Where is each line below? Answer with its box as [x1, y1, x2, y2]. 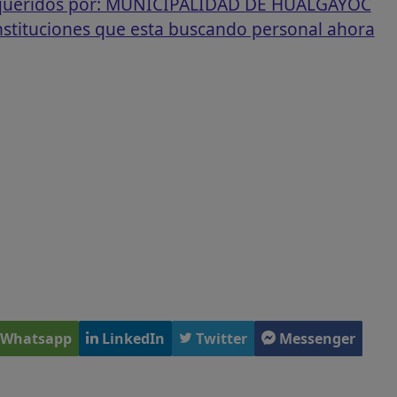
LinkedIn [101, 329, 165, 349]
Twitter [195, 329, 247, 349]
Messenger [278, 329, 355, 349]
